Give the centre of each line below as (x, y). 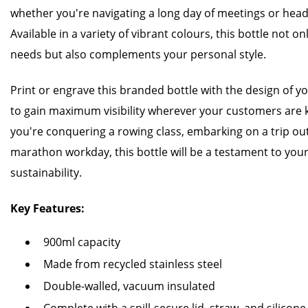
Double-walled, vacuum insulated (129, 286)
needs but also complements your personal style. (138, 54)
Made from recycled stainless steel (133, 264)
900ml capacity (82, 242)
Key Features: (47, 208)
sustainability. (46, 173)
